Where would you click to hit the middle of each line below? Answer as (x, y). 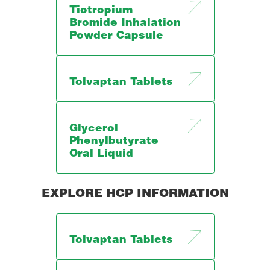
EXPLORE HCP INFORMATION (136, 194)
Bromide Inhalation (125, 24)
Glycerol (94, 130)
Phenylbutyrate (114, 142)
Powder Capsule (117, 37)
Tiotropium (101, 11)
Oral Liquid (102, 155)
